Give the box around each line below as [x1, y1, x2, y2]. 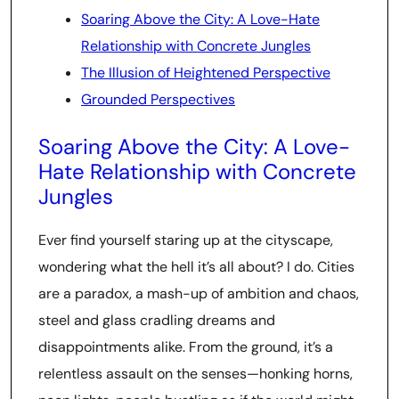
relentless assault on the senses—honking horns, [38, 364, 353, 383]
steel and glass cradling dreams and [38, 311, 275, 330]
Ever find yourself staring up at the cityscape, [38, 231, 333, 249]
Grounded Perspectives [81, 90, 235, 109]
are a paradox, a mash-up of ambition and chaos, [38, 284, 359, 303]
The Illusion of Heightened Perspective [81, 63, 330, 82]
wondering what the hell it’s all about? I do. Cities [38, 257, 354, 276]
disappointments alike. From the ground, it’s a [38, 338, 333, 356]
